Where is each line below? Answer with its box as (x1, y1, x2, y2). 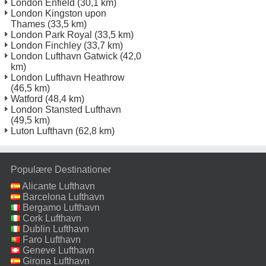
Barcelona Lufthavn (23, 191, 104, 202)
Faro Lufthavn (23, 234, 81, 245)
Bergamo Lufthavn (23, 202, 100, 213)
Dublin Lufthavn (23, 223, 89, 234)
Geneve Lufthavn (23, 245, 94, 255)
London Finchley (11, 40, 81, 50)
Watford (11, 93, 43, 104)
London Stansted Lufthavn (11, 104, 121, 115)
